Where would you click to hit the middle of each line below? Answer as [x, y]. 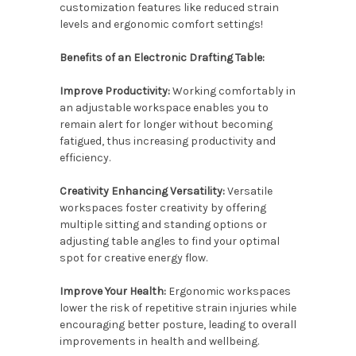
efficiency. [85, 157]
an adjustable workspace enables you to [164, 107]
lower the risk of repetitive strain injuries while [178, 308]
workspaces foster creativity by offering [163, 207]
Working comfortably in [232, 91]
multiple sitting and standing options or [163, 224]
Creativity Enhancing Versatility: [142, 191]
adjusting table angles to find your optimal [169, 241]
